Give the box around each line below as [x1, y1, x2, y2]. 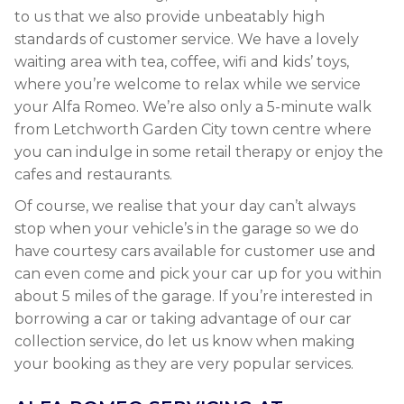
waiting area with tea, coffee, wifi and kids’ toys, [14, 53, 349, 70]
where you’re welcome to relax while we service [14, 76, 361, 93]
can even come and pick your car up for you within [14, 265, 381, 282]
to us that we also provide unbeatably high [14, 8, 325, 25]
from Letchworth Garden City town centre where [14, 121, 372, 138]
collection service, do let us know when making [14, 333, 355, 350]
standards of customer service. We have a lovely [14, 31, 359, 48]
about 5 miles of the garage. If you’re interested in [14, 288, 372, 305]
